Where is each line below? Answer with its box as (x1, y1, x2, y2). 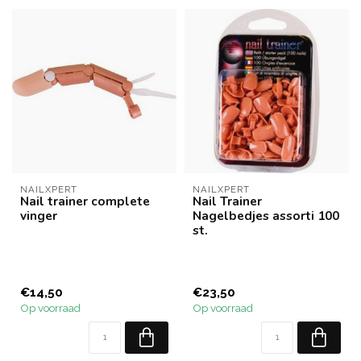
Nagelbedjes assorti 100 (193, 206, 339, 224)
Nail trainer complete (20, 192, 150, 210)
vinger (20, 206, 57, 224)
